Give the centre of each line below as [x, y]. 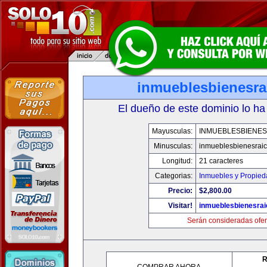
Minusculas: [173, 146]
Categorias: [173, 176]
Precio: [180, 191]
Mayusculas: [172, 131]
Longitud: [177, 161]
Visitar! [180, 206]
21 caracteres [221, 161]
